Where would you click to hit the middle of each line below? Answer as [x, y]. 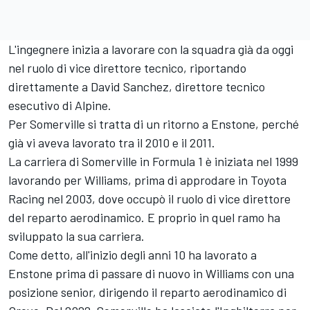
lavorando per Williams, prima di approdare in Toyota [147, 180]
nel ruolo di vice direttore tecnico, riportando [127, 68]
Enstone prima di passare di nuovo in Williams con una [151, 274]
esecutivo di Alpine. [60, 106]
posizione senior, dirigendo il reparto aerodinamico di [147, 292]
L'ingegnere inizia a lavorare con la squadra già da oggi [151, 49]
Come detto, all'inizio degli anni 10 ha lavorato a [133, 255]
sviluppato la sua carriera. [76, 236]
